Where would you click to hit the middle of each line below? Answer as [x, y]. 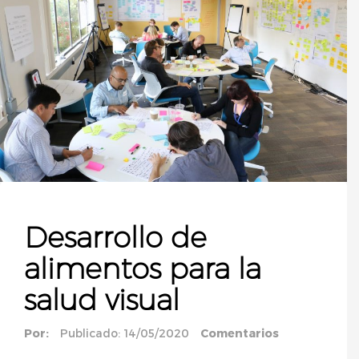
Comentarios [240, 333]
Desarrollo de [115, 237]
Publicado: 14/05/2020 [125, 333]
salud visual [102, 299]
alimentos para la [143, 268]
